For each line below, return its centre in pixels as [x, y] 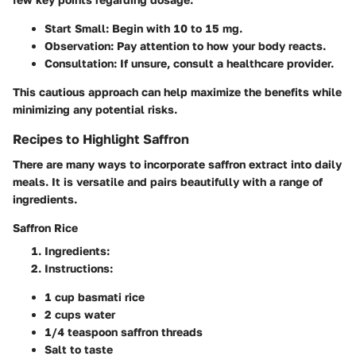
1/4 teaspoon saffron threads [124, 332]
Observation [77, 46]
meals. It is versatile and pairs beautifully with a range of [168, 182]
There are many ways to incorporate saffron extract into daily [177, 164]
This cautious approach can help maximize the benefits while [177, 92]
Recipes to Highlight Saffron [101, 139]
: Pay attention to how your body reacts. [218, 46]
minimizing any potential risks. [95, 109]
